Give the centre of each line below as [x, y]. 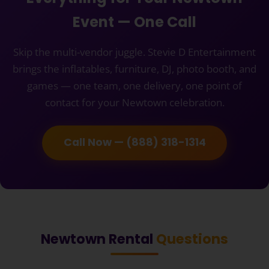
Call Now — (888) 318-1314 [134, 143]
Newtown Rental [98, 239]
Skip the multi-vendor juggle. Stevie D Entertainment [134, 52]
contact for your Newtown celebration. [134, 102]
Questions [192, 239]
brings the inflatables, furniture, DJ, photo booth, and [134, 68]
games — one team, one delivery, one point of [134, 85]
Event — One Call [134, 22]
